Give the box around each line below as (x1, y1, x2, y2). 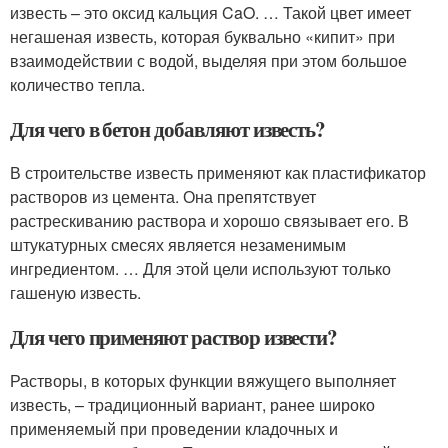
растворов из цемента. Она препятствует (10, 185, 316, 208)
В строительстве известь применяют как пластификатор (10, 161, 426, 184)
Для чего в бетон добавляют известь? (10, 114, 326, 144)
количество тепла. (10, 73, 145, 96)
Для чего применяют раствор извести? (10, 322, 338, 352)
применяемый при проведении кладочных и (10, 417, 338, 440)
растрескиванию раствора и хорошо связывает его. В (10, 209, 409, 232)
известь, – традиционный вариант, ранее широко (10, 393, 375, 416)
